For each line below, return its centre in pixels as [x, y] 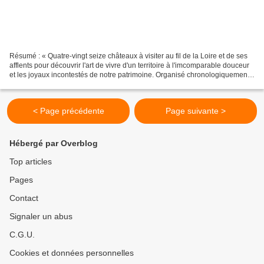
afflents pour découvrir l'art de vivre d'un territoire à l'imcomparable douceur [129, 65]
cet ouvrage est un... [42, 84]
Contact [24, 198]
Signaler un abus [41, 216]
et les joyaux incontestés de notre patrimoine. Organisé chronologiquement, [130, 75]
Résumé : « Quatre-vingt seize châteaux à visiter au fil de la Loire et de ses [128, 56]
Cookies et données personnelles [72, 253]
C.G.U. [22, 235]
